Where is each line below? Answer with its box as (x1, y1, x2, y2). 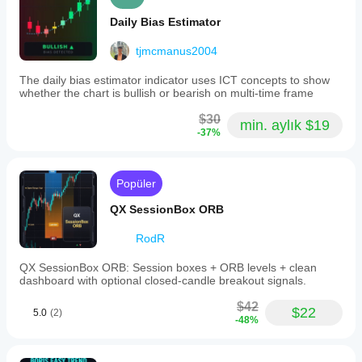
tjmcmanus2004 (136, 44, 217, 57)
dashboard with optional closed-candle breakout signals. (19, 274, 306, 287)
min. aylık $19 (240, 117, 330, 133)
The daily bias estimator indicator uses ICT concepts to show (19, 74, 330, 86)
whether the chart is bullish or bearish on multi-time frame (19, 86, 314, 99)
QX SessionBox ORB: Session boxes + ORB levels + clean (19, 261, 317, 274)
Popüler (116, 177, 156, 190)
